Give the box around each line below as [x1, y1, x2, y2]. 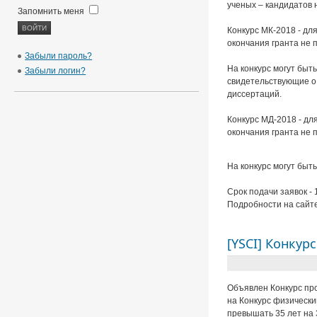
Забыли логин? [25, 66, 86, 76]
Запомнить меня [18, 6, 87, 16]
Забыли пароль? [25, 51, 93, 61]
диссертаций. [226, 89, 282, 99]
